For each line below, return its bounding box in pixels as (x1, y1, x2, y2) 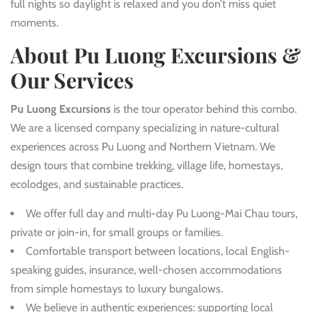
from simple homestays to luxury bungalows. (10, 282, 223, 296)
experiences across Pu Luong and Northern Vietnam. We (10, 140, 275, 154)
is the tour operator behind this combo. (111, 102, 297, 116)
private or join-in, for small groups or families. (10, 226, 223, 240)
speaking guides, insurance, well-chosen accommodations (10, 263, 282, 277)
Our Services (10, 66, 134, 95)
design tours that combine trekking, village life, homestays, (10, 159, 283, 173)
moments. (10, 16, 58, 30)
